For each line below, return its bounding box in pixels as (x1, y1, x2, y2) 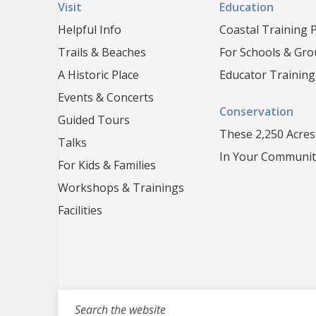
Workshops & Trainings (57, 179, 184, 195)
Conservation (219, 103, 293, 119)
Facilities (57, 202, 102, 218)
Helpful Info (57, 21, 121, 37)
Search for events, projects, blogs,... (56, 290, 255, 306)
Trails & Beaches (57, 44, 146, 60)
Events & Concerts (57, 89, 154, 105)
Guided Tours (57, 111, 130, 128)
